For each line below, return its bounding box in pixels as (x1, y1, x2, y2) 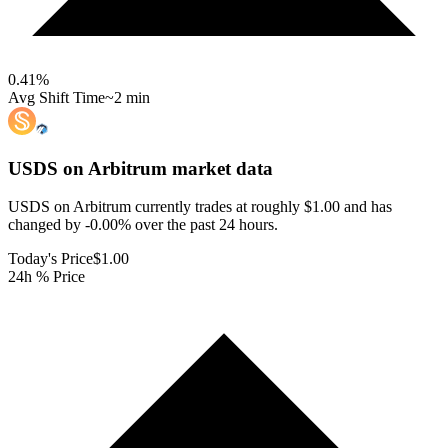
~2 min (105, 88, 150, 106)
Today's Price (8, 250, 93, 268)
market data (167, 157, 273, 179)
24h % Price (8, 268, 85, 286)
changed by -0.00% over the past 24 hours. (8, 216, 278, 234)
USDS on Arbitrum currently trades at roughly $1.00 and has (8, 198, 392, 216)
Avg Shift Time (8, 88, 105, 106)
